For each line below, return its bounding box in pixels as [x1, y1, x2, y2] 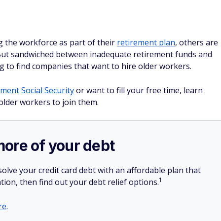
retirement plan [117, 37, 175, 48]
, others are [175, 37, 218, 48]
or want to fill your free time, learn [74, 85, 203, 96]
